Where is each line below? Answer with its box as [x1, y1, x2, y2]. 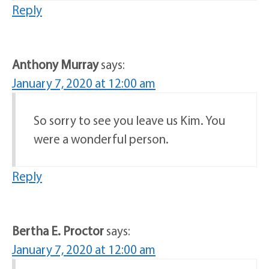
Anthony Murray [12, 56, 98, 73]
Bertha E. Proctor [12, 223, 104, 239]
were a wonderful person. [34, 131, 169, 147]
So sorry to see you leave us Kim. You [34, 112, 225, 128]
